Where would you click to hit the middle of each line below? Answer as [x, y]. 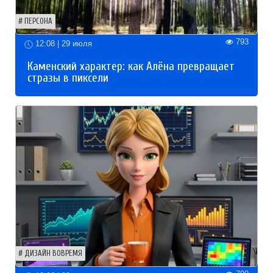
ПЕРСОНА [38, 21]
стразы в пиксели [68, 78]
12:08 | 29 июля [62, 44]
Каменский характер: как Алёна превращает [131, 66]
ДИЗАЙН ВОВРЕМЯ [53, 253]
